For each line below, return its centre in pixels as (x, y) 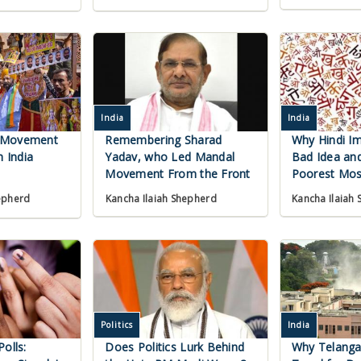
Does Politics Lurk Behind (175, 347)
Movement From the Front (178, 174)
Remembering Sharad (164, 140)
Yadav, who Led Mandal (170, 157)
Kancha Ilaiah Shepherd (161, 199)
